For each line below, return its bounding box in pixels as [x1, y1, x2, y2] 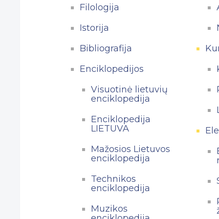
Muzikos [90, 203, 128, 214]
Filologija [79, 1, 119, 13]
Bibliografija [79, 43, 132, 54]
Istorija [79, 22, 109, 33]
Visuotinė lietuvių [90, 84, 168, 95]
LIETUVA [90, 123, 129, 134]
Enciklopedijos [79, 63, 144, 74]
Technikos [90, 173, 136, 184]
